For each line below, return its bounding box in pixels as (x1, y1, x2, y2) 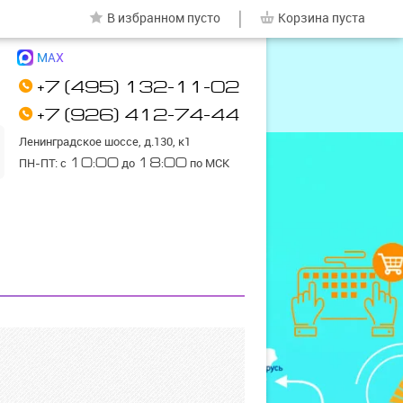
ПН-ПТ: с (19, 156, 69, 171)
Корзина (278, 10, 329, 26)
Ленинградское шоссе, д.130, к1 (19, 134, 191, 149)
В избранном (107, 10, 184, 26)
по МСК (187, 156, 229, 171)
